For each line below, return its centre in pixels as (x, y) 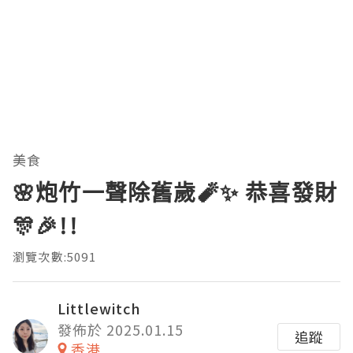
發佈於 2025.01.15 (121, 330)
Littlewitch (99, 308)
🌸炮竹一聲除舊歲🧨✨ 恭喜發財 (175, 193)
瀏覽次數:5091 (54, 257)
